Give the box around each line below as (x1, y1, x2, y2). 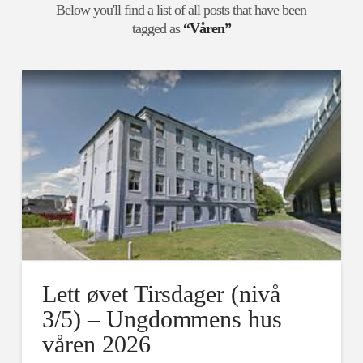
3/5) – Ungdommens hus (41, 305, 283, 332)
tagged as (131, 19, 183, 36)
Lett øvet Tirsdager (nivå (41, 280, 281, 307)
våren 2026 (41, 330, 151, 357)
